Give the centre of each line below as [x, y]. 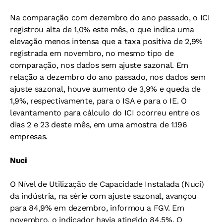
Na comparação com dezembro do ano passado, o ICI [110, 18]
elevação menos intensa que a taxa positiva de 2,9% [106, 41]
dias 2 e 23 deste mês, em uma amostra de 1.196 [99, 125]
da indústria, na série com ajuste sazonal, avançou [103, 196]
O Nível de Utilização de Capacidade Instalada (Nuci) [107, 184]
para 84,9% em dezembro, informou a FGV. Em [97, 208]
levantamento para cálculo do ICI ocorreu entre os [105, 113]
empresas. [29, 137]
